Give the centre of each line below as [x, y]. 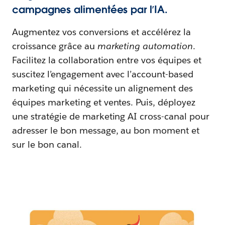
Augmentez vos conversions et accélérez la [102, 32]
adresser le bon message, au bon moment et [106, 130]
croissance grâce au [55, 46]
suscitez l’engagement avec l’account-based [103, 74]
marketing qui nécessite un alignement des [103, 88]
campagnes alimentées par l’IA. [90, 10]
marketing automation [145, 46]
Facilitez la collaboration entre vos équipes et [107, 60]
